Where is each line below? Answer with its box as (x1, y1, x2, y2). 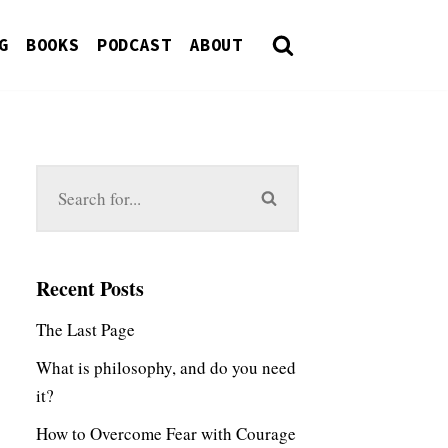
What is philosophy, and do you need (36, 355, 296, 379)
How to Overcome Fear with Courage (36, 421, 296, 445)
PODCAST (97, 34, 172, 57)
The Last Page (36, 317, 135, 341)
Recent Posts (36, 273, 144, 303)
